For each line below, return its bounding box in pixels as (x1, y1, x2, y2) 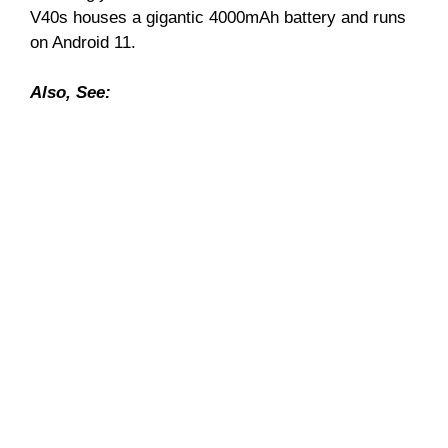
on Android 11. (30, 32, 136, 52)
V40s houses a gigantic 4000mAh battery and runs (30, 7, 406, 27)
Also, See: (30, 83, 111, 103)
